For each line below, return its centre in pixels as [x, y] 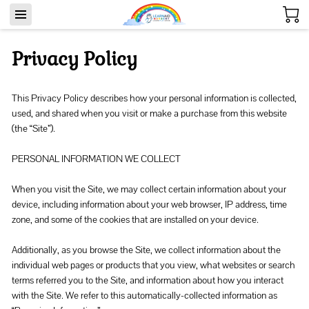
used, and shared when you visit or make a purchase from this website [149, 113]
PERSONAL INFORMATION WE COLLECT [96, 158]
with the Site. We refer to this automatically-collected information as [144, 295]
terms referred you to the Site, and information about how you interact [147, 280]
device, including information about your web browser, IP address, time [149, 204]
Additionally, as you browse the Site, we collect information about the [146, 249]
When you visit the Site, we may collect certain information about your [149, 189]
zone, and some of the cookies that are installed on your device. [135, 219]
